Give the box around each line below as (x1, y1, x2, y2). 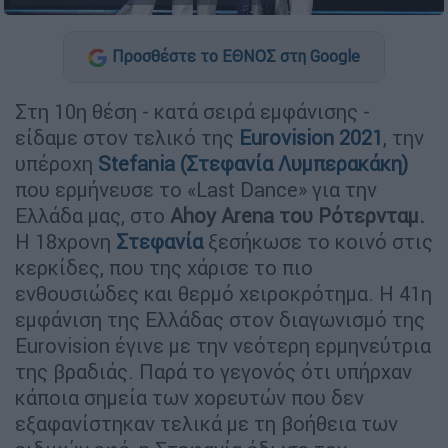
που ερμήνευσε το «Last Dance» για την (15, 177, 377, 203)
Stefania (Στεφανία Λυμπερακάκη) (98, 151, 408, 177)
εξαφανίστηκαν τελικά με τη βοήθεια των (15, 411, 398, 437)
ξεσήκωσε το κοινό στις (203, 229, 433, 255)
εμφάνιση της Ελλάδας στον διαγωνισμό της (15, 307, 425, 333)
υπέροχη (15, 151, 98, 177)
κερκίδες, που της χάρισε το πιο (15, 255, 313, 281)
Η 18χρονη (15, 229, 116, 255)
